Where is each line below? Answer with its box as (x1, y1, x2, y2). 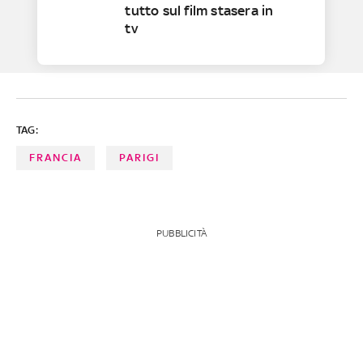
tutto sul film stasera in (125, 2, 274, 19)
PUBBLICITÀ (156, 228, 207, 240)
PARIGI (119, 152, 160, 164)
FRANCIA (29, 152, 82, 164)
